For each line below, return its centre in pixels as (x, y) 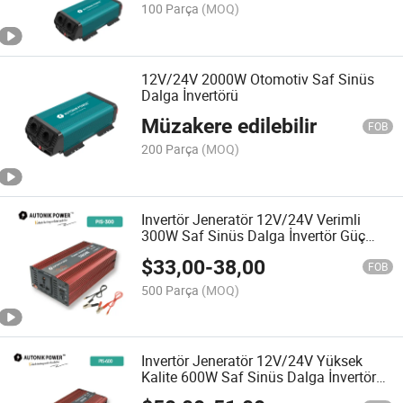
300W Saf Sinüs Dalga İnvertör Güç (254, 236)
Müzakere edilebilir (229, 127)
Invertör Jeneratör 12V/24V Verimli (251, 220)
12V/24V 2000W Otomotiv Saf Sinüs (258, 79)
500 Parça (170, 290)
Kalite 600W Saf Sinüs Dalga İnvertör (259, 376)
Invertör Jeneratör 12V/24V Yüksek (252, 360)
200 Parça (170, 149)
